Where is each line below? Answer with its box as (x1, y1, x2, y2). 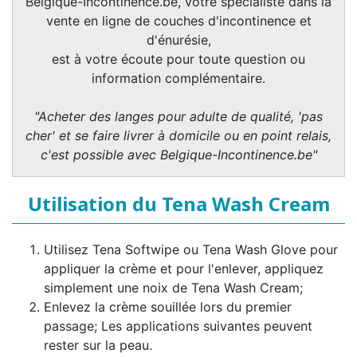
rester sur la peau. (44, 337, 152, 354)
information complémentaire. (92, 70, 265, 87)
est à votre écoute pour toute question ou (52, 51, 305, 68)
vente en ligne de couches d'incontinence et (45, 13, 312, 29)
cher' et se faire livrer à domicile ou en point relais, (25, 127, 331, 144)
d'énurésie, (146, 32, 211, 49)
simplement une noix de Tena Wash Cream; (44, 280, 303, 296)
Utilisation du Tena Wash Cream (27, 190, 330, 218)
